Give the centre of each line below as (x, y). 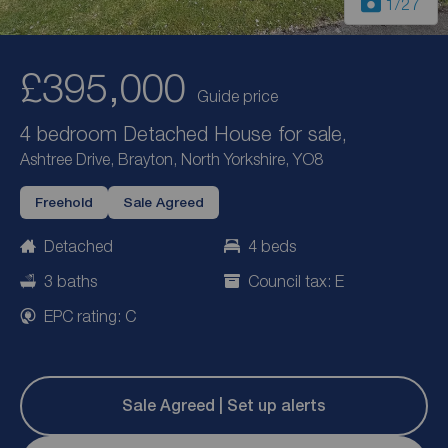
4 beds (272, 246)
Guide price (237, 96)
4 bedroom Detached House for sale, (183, 133)
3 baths (70, 281)
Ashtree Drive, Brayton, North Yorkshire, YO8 (171, 159)
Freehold (64, 202)
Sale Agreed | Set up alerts (224, 406)
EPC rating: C (90, 315)
